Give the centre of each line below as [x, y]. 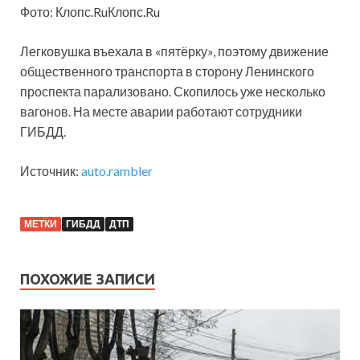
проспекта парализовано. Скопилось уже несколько [173, 92]
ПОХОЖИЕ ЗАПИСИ [88, 279]
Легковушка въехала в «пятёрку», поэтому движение [174, 51]
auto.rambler [117, 171]
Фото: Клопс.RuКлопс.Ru [90, 12]
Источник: [51, 171]
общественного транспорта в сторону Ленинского [167, 72]
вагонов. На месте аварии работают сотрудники [161, 112]
